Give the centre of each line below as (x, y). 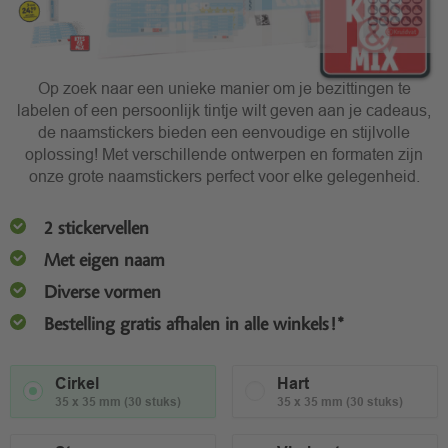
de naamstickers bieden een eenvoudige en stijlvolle (224, 131)
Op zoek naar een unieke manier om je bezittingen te (224, 87)
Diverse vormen (102, 291)
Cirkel (77, 383)
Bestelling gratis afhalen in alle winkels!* (194, 323)
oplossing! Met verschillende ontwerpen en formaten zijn (224, 153)
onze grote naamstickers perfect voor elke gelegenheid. (224, 175)
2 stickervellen (96, 227)
